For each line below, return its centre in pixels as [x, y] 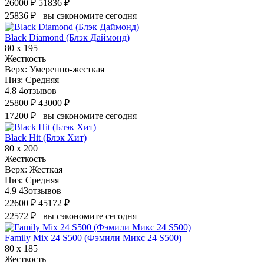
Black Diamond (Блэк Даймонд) [67, 37]
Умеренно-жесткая [67, 69]
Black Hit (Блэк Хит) [46, 137]
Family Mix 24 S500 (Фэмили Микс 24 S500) [93, 237]
